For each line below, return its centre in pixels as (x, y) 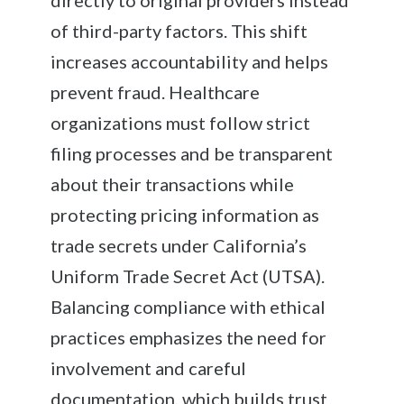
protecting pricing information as (185, 214)
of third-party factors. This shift (179, 30)
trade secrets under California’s (179, 245)
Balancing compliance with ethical (188, 306)
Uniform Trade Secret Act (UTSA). (188, 275)
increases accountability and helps (190, 61)
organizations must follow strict (181, 122)
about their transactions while (173, 184)
